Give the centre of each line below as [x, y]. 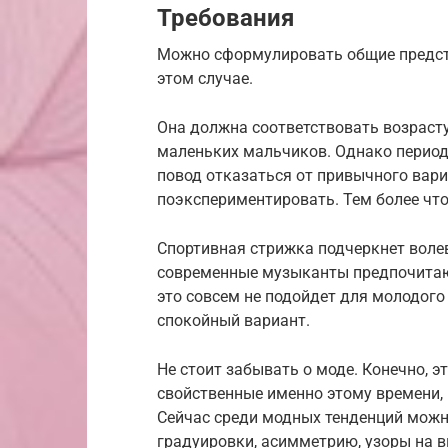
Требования [225, 18]
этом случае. [205, 79]
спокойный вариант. [233, 321]
